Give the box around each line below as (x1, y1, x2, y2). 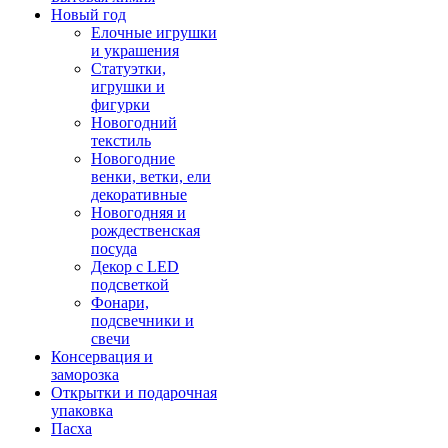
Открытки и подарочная (51, 384, 217, 401)
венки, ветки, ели (91, 168, 211, 185)
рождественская (91, 222, 200, 239)
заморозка (51, 366, 119, 383)
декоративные (91, 186, 187, 203)
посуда (91, 240, 137, 257)
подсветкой (91, 276, 169, 293)
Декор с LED (91, 258, 179, 275)
